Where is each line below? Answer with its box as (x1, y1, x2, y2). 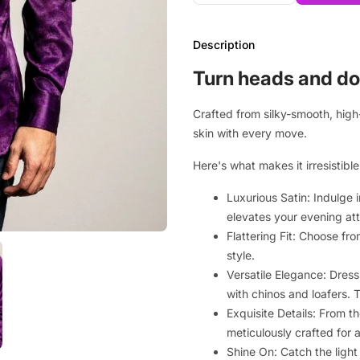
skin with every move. (193, 126, 307, 140)
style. (227, 248, 255, 262)
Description (193, 38, 255, 51)
